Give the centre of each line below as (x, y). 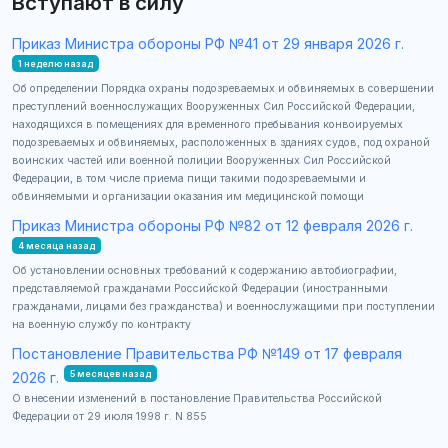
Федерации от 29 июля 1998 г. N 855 (109, 416)
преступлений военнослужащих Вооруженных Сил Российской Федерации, (213, 106)
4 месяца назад (56, 245)
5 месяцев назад (110, 373)
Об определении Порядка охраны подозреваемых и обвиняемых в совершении (223, 88)
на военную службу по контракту (101, 324)
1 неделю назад (55, 63)
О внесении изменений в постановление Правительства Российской (197, 398)
